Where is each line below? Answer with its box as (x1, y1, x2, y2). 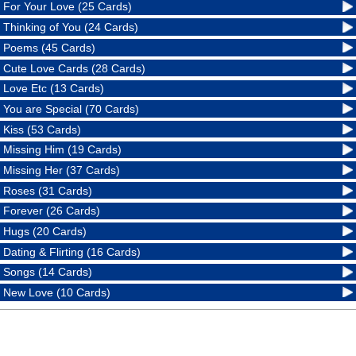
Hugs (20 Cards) (3, 225, 87, 238)
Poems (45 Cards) (3, 41, 96, 54)
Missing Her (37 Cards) (3, 163, 121, 176)
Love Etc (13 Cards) (3, 82, 105, 95)
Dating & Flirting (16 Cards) (3, 245, 141, 258)
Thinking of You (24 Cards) (3, 21, 139, 34)
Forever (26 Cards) (3, 204, 101, 218)
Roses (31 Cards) (3, 184, 93, 197)
